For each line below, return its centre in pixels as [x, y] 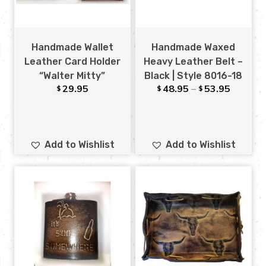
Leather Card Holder [72, 62]
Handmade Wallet [72, 47]
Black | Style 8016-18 [194, 76]
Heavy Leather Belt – [194, 62]
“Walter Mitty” [72, 76]
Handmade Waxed [194, 47]
